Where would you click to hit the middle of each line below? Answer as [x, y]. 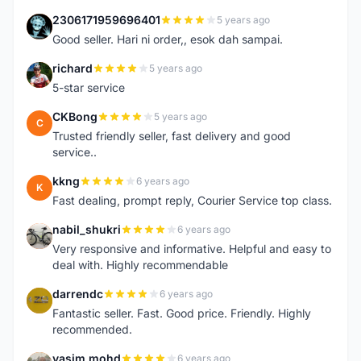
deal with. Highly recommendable [140, 265]
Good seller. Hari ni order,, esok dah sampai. [168, 39]
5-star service [89, 87]
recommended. [92, 329]
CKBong [75, 116]
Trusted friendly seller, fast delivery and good [172, 136]
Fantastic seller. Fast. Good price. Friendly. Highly [182, 313]
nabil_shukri [87, 229]
